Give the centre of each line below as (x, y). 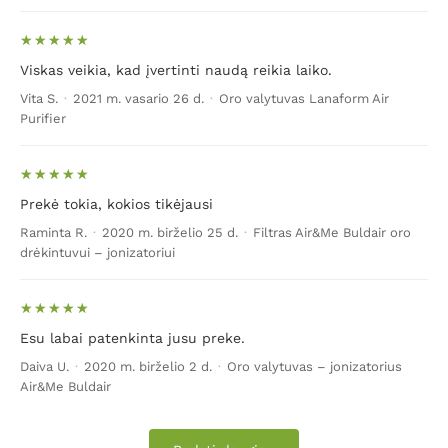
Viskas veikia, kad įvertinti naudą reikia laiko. (176, 70)
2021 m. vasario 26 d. (138, 98)
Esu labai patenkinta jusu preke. (132, 338)
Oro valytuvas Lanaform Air (304, 98)
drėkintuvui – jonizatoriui (97, 252)
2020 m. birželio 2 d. (148, 366)
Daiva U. (44, 366)
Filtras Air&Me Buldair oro (332, 232)
